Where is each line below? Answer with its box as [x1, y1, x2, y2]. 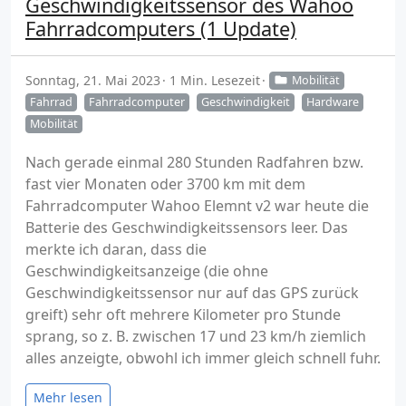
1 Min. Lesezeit [169, 72, 260, 90]
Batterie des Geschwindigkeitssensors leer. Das [25, 217, 348, 238]
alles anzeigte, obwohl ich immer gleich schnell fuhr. [25, 348, 381, 369]
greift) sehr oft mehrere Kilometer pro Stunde [25, 304, 341, 325]
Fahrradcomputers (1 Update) [25, 15, 296, 43]
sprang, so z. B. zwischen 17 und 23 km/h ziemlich [25, 326, 366, 347]
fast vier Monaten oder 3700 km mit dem [25, 174, 305, 195]
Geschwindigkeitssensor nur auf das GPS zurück [25, 283, 359, 304]
